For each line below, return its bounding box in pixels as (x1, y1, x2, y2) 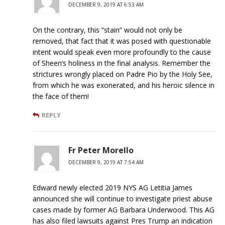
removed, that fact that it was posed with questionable (33, 36, 211, 46)
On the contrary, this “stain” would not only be (33, 25, 182, 35)
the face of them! (33, 91, 89, 101)
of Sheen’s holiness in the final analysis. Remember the (33, 58, 210, 68)
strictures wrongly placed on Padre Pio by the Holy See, (33, 69, 212, 79)
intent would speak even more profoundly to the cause (33, 47, 211, 57)
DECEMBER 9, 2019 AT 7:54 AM (68, 158, 144, 166)
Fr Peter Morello (68, 144, 134, 156)
